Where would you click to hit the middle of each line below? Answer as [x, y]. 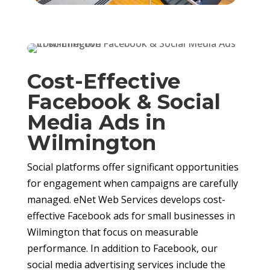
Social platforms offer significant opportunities [133, 167]
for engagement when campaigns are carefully [132, 184]
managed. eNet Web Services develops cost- [126, 200]
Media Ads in [96, 123]
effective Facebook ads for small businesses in [131, 216]
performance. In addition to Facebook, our [122, 249]
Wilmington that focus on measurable [112, 232]
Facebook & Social [124, 102]
